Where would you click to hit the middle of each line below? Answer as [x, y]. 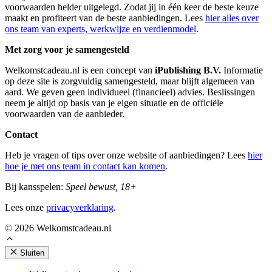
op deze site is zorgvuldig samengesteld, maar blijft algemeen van [130, 81]
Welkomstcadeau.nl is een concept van [80, 70]
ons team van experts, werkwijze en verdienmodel [100, 29]
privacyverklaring [80, 207]
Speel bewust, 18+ [101, 186]
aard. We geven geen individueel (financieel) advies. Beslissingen [130, 92]
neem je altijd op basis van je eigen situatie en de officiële [114, 103]
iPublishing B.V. [188, 70]
